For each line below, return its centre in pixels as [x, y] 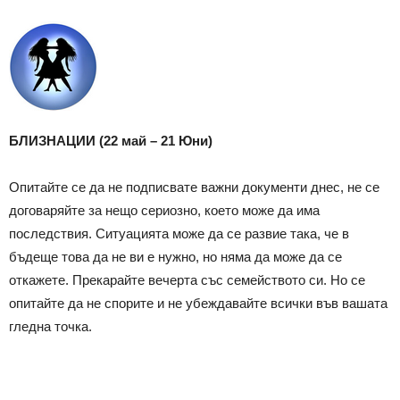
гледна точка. [50, 326]
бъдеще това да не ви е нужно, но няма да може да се [175, 256]
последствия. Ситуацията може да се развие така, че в [179, 233]
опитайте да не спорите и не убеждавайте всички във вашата [198, 303]
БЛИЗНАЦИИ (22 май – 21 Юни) [111, 140]
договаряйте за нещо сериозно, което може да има [164, 210]
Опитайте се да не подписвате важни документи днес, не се [194, 187]
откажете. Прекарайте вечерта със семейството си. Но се [187, 279]
